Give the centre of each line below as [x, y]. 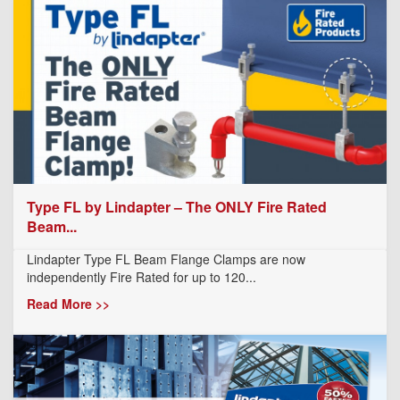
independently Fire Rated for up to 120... [142, 276]
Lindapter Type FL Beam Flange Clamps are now [166, 258]
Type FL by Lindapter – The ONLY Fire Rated [177, 206]
